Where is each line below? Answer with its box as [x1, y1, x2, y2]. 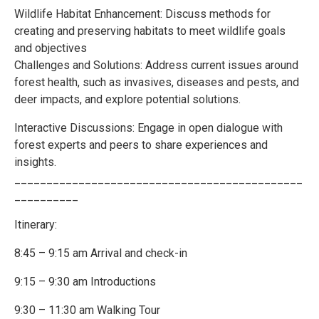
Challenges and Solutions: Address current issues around [14, 58, 298, 72]
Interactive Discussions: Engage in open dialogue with [14, 120, 283, 135]
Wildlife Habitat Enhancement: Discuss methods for [14, 6, 271, 21]
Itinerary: [14, 217, 57, 231]
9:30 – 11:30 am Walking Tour [14, 303, 160, 317]
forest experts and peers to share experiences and [14, 137, 268, 152]
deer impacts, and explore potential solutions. [14, 92, 241, 106]
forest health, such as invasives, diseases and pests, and [14, 75, 299, 89]
